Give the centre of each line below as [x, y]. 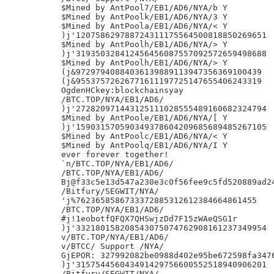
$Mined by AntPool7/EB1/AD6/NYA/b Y [144, 8]
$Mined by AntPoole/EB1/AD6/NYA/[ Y [144, 118]
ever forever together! [115, 154]
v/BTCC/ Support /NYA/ [113, 246]
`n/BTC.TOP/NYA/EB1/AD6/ [117, 164]
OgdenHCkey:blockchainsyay [122, 90]
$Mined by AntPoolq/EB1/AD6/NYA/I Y [144, 145]
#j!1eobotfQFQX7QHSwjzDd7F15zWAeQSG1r [149, 219]
